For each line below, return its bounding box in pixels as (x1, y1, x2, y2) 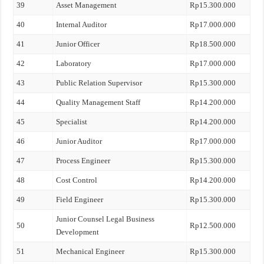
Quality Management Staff (56, 98, 141, 107)
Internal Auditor (56, 20, 107, 29)
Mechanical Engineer (56, 247, 125, 256)
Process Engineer (56, 156, 111, 165)
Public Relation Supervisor (56, 78, 143, 87)
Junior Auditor (56, 137, 103, 146)
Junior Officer (56, 39, 100, 48)
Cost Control (56, 176, 98, 184)
